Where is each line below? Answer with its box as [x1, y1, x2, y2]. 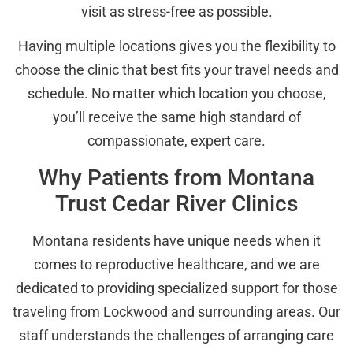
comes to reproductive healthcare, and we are [33, 255, 320, 273]
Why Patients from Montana [39, 164, 314, 191]
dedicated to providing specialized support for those [15, 279, 338, 296]
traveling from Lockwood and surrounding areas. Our [13, 303, 340, 320]
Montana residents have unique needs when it [32, 232, 321, 249]
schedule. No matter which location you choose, [27, 85, 326, 102]
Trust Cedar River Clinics [55, 190, 298, 217]
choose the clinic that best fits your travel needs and [14, 61, 339, 79]
